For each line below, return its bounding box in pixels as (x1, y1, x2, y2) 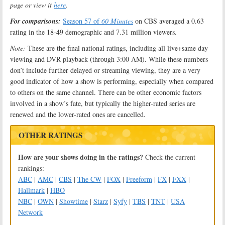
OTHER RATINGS (19, 130, 83, 141)
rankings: (18, 163, 44, 173)
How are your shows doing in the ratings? (18, 151, 143, 162)
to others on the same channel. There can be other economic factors (10, 87, 201, 97)
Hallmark (18, 185, 45, 195)
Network (18, 207, 43, 217)
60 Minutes (101, 16, 133, 26)
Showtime (59, 196, 88, 206)
